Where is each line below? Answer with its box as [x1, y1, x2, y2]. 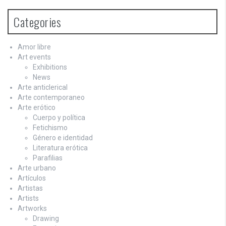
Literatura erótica [33, 143, 88, 152]
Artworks [18, 204, 47, 212]
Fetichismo [33, 123, 68, 132]
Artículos [18, 174, 46, 182]
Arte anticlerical [18, 83, 68, 91]
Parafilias [33, 153, 63, 162]
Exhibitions [33, 63, 67, 71]
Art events [18, 52, 51, 61]
